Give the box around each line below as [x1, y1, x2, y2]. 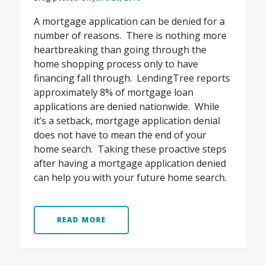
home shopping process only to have [33, 57, 198, 71]
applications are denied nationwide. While [33, 100, 219, 114]
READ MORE [56, 215, 106, 225]
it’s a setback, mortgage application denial [33, 114, 220, 128]
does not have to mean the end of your [33, 128, 206, 142]
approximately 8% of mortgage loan [33, 86, 193, 99]
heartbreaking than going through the [33, 43, 206, 57]
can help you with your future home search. [33, 171, 227, 185]
